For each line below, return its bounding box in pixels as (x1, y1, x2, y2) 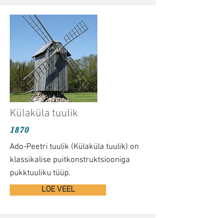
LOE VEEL (41, 185, 75, 195)
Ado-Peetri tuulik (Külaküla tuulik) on (10, 142, 139, 152)
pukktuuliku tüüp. (10, 168, 71, 178)
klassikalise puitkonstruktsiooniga (10, 155, 130, 165)
